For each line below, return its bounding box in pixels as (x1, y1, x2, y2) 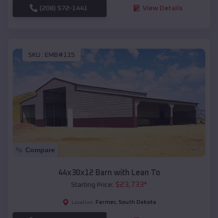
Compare (25, 145, 55, 154)
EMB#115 (45, 52, 75, 59)
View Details (142, 4, 182, 12)
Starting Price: (71, 181, 113, 188)
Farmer (95, 199, 115, 205)
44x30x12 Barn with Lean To (58, 168, 160, 177)
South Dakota (118, 199, 156, 205)
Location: (71, 200, 94, 205)
